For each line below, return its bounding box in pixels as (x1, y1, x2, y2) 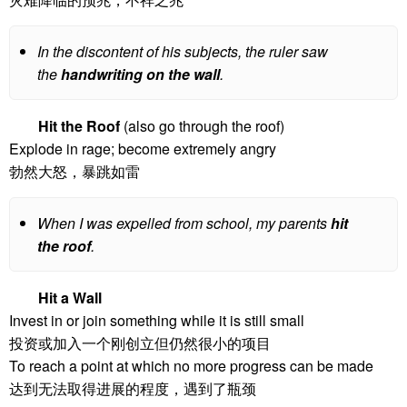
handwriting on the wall (61, 64, 220, 84)
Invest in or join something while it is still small (9, 310, 304, 331)
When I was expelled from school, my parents (37, 213, 331, 233)
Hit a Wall (38, 287, 102, 308)
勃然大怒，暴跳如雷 (9, 161, 140, 182)
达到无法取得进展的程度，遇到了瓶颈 (9, 378, 256, 399)
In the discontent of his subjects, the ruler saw (37, 41, 328, 62)
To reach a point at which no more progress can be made (9, 355, 373, 376)
